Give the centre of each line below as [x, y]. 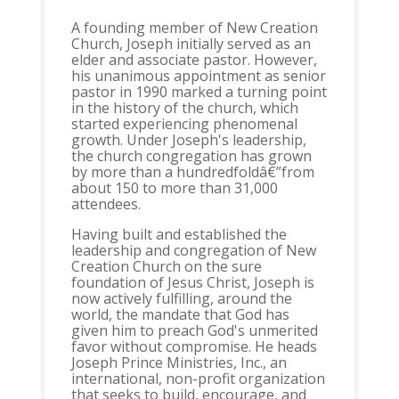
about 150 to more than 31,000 [174, 188]
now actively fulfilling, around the [181, 299]
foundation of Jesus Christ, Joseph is [192, 283]
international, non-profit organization [198, 379]
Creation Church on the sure [166, 267]
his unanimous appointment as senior [198, 76]
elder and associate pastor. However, [194, 60]
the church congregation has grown [191, 156]
